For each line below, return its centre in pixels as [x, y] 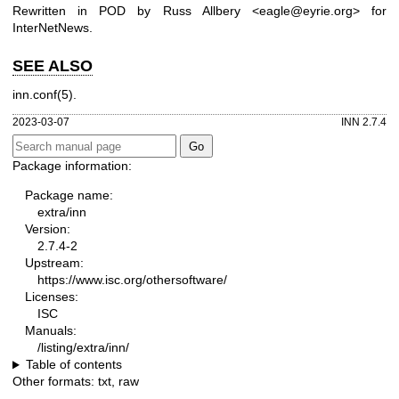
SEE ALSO [53, 66]
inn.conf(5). [45, 94]
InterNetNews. [53, 28]
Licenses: [52, 297]
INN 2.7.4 [364, 121]
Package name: [69, 195]
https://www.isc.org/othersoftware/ [132, 280]
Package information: [72, 166]
